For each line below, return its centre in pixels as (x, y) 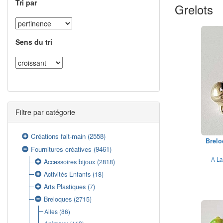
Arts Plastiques (65, 187)
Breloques (58, 199)
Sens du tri (34, 42)
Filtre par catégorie (45, 112)
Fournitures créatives (61, 149)
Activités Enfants (67, 174)
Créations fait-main (58, 136)
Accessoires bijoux (70, 162)
